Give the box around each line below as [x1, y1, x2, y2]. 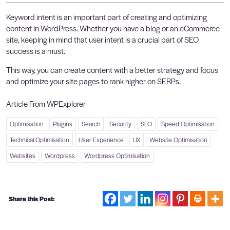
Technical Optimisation [10, 135, 69, 144]
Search [82, 119, 100, 128]
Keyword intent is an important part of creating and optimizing [6, 11, 207, 22]
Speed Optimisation [161, 119, 215, 128]
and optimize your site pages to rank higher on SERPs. [6, 75, 181, 86]
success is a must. [6, 45, 65, 56]
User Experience [79, 135, 124, 144]
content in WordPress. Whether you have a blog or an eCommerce [6, 22, 220, 33]
